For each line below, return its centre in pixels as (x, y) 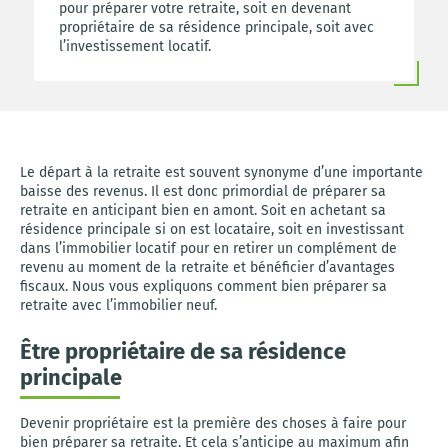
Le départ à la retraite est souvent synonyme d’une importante (221, 172)
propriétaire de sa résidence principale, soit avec (216, 27)
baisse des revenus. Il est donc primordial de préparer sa (203, 191)
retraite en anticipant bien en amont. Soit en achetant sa (203, 210)
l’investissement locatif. (135, 46)
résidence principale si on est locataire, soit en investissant (212, 229)
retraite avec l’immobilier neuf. (118, 305)
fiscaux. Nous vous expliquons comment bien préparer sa (203, 286)
